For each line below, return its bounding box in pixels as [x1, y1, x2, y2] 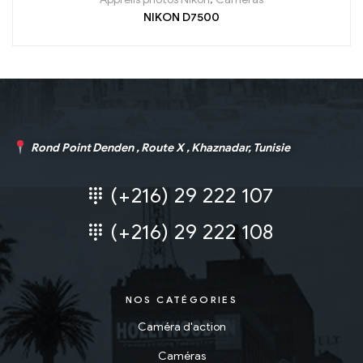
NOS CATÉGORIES [125, 293, 238, 306]
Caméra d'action [137, 320, 226, 335]
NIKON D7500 [143, 10, 220, 24]
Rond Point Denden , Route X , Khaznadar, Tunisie [28, 140, 290, 155]
